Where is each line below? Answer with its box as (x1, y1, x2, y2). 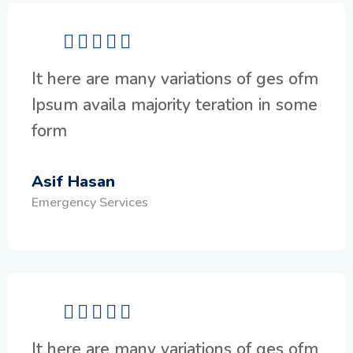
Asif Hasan (32, 170, 115, 192)
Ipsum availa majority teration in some (32, 93, 318, 116)
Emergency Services (32, 193, 148, 211)
